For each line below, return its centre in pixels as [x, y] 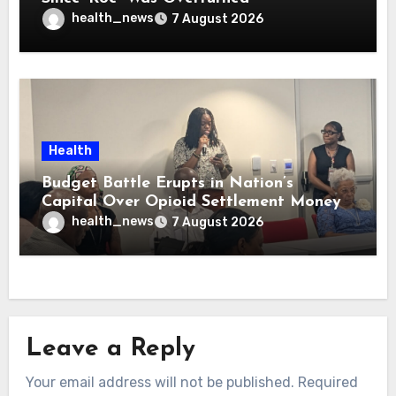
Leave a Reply [110, 349]
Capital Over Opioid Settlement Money [192, 202]
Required [327, 383]
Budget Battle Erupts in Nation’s [168, 184]
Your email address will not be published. [160, 383]
